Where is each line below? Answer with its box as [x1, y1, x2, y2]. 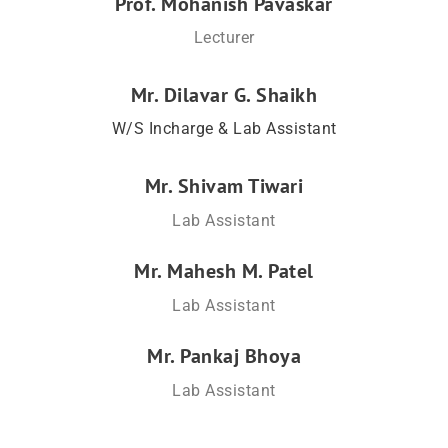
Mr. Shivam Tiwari [144, 172, 304, 199]
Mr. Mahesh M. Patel [134, 257, 314, 284]
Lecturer [193, 27, 255, 47]
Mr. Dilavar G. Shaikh [130, 81, 318, 108]
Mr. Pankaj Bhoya [147, 342, 301, 369]
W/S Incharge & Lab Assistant [111, 118, 337, 138]
